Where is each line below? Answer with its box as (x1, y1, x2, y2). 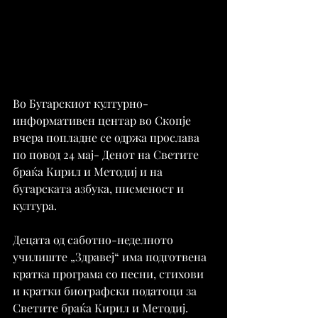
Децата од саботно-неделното (13, 232, 176, 248)
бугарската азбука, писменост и (13, 181, 187, 197)
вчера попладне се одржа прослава (13, 130, 202, 146)
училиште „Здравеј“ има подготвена (13, 249, 209, 265)
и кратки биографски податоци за (13, 283, 199, 299)
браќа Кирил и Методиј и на (13, 164, 165, 180)
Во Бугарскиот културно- (13, 96, 148, 111)
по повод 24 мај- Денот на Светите (13, 147, 202, 163)
